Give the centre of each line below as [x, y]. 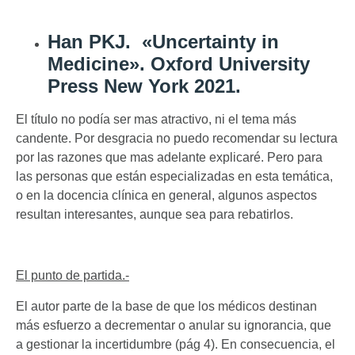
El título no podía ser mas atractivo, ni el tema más [156, 120]
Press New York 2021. [144, 86]
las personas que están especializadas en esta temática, [174, 177]
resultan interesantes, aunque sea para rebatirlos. [155, 215]
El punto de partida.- [73, 276]
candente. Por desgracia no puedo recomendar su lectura [177, 139]
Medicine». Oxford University [179, 64]
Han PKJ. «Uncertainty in [163, 42]
